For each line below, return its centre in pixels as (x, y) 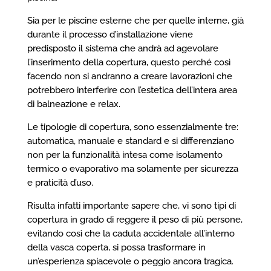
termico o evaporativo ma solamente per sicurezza (132, 168)
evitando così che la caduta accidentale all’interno (131, 233)
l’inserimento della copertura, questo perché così (129, 62)
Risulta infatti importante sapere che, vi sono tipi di (131, 205)
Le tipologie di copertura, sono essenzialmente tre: (132, 127)
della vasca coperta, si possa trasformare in (116, 247)
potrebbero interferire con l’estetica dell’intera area (132, 90)
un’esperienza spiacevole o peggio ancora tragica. (130, 261)
